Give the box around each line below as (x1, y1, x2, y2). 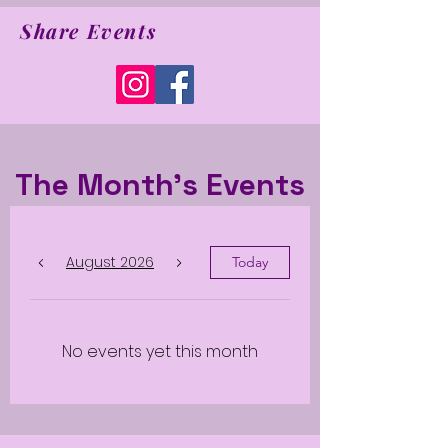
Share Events (20, 17, 157, 44)
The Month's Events (15, 165, 305, 204)
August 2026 (66, 252, 154, 272)
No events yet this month (62, 340, 258, 363)
